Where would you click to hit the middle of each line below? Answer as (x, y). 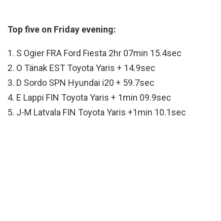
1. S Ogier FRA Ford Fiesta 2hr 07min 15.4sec (94, 53)
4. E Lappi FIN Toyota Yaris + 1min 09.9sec (89, 97)
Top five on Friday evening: (62, 29)
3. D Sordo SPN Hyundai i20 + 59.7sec (81, 82)
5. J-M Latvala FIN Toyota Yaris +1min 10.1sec (97, 112)
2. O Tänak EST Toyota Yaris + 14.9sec (81, 68)
